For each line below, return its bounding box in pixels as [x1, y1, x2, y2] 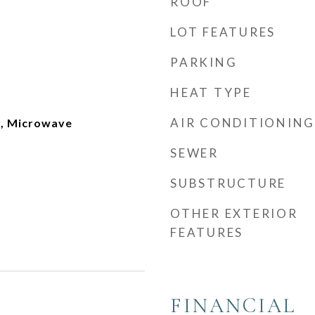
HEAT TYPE [170, 85, 252, 100]
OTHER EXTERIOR [170, 206, 298, 221]
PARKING [170, 55, 238, 70]
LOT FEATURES [170, 25, 276, 39]
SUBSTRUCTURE [170, 176, 286, 191]
